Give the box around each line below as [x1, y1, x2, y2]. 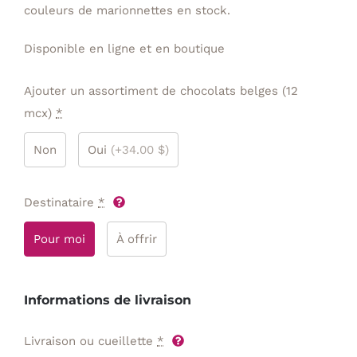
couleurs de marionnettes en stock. [24, 2, 230, 18]
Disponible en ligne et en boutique [24, 41, 225, 56]
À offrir [116, 231, 157, 246]
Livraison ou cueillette [24, 333, 153, 348]
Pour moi [33, 231, 85, 246]
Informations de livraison [24, 292, 191, 308]
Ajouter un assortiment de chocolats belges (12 [24, 83, 298, 98]
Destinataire [24, 194, 94, 210]
